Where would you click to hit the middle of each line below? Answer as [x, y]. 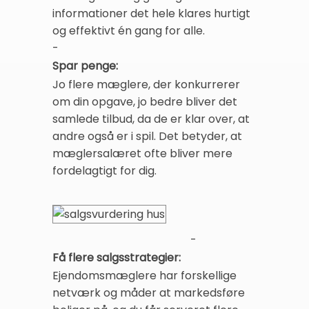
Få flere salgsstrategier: [117, 257]
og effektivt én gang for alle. [129, 31]
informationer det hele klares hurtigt [151, 13]
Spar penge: [85, 66]
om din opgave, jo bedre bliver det [145, 101]
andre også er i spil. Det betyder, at [147, 136]
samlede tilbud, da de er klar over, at [151, 119]
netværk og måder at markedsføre [149, 293]
